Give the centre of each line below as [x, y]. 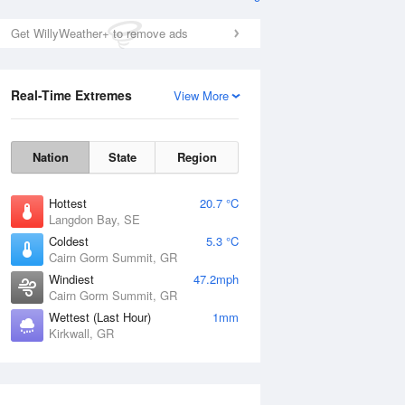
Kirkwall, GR [81, 333]
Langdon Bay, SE [94, 219]
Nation [50, 157]
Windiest [71, 279]
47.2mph [216, 279]
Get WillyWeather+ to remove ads [99, 33]
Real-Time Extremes [71, 95]
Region [197, 157]
